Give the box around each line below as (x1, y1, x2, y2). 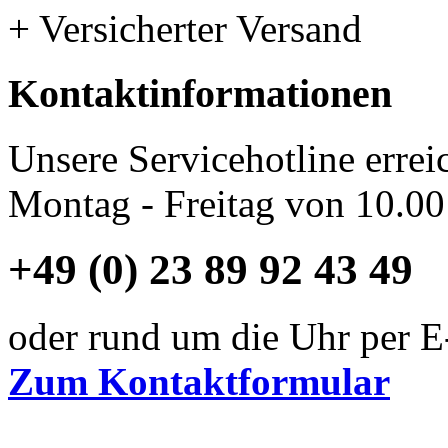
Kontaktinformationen (8, 70, 392, 116)
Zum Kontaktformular (8, 360, 390, 404)
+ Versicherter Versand (8, 7, 362, 51)
